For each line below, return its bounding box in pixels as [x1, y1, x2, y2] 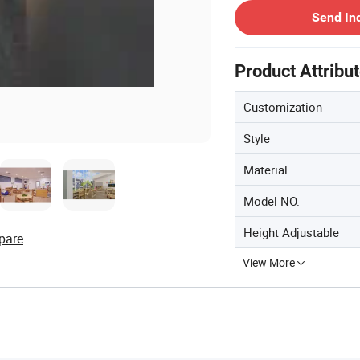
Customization [243, 98, 322, 115]
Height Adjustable [243, 223, 339, 240]
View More [243, 254, 295, 270]
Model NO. [243, 192, 300, 209]
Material [243, 161, 288, 178]
